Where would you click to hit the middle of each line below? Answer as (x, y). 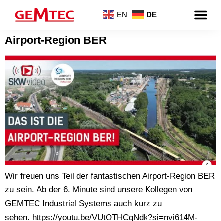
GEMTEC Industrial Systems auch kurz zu (83, 204)
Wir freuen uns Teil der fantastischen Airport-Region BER (110, 176)
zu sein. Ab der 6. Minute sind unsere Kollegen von (99, 190)
